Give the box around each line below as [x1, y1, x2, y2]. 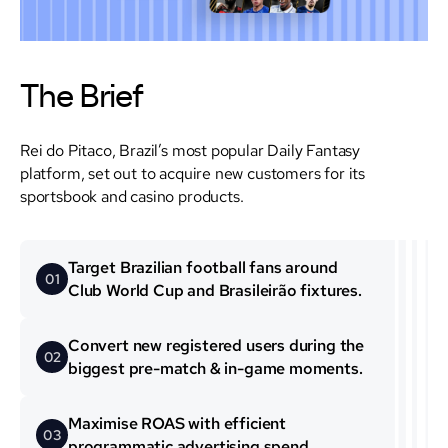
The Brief [20, 81, 144, 114]
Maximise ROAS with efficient [68, 412, 286, 434]
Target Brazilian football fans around [68, 256, 338, 278]
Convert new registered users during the [68, 334, 364, 356]
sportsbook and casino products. [20, 185, 244, 206]
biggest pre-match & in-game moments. [68, 357, 363, 379]
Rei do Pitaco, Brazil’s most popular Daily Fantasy [20, 139, 361, 160]
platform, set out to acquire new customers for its [20, 162, 366, 183]
